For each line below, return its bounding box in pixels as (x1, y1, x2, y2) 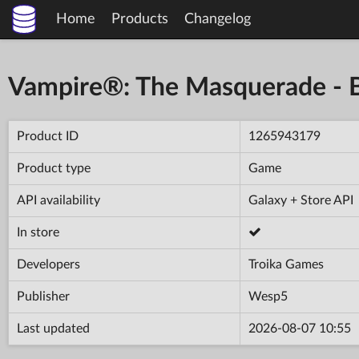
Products (111, 12, 168, 26)
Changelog (184, 12, 251, 26)
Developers (17, 257, 80, 271)
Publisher (17, 289, 70, 303)
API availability (17, 193, 100, 207)
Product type (17, 161, 91, 175)
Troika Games (248, 257, 324, 271)
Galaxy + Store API (248, 193, 353, 207)
